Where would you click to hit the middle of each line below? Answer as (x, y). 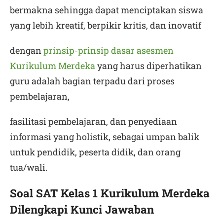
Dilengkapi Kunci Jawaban (82, 209)
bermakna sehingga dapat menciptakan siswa (107, 10)
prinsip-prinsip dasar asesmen (109, 50)
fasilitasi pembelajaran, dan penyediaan (93, 121)
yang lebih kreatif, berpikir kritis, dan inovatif (106, 25)
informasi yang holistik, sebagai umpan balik (105, 137)
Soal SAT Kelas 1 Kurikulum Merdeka (110, 193)
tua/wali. (29, 167)
